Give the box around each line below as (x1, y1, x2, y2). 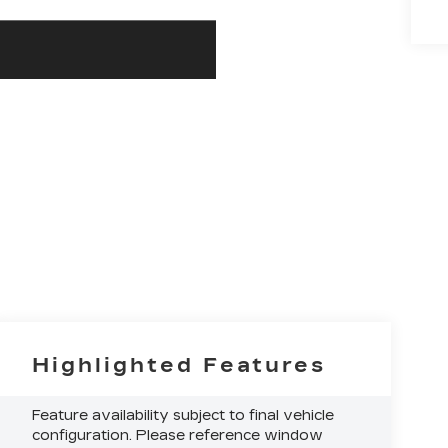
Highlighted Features (32, 352, 327, 377)
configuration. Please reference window (32, 426, 324, 444)
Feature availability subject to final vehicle (32, 406, 335, 424)
